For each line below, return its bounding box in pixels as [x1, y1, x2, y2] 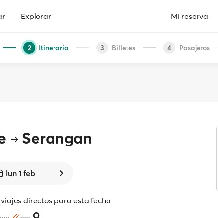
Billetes [112, 43, 135, 52]
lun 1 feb [5, 168, 35, 178]
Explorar [21, 11, 51, 21]
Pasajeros [179, 43, 210, 52]
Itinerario [39, 43, 68, 52]
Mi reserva [171, 11, 208, 21]
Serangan [22, 128, 92, 147]
